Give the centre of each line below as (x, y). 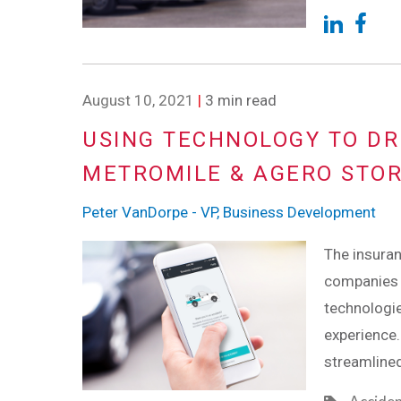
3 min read (239, 101)
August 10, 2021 (138, 101)
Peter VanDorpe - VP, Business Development (229, 212)
